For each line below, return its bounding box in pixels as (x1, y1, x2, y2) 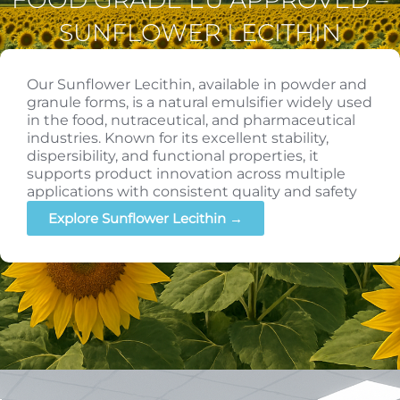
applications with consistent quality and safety (27, 182, 357, 200)
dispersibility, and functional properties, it (27, 146, 319, 164)
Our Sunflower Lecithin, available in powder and (27, 75, 367, 93)
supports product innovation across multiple (27, 164, 346, 182)
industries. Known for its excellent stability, (27, 129, 329, 146)
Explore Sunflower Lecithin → (48, 209, 243, 227)
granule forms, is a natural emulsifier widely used (27, 93, 372, 111)
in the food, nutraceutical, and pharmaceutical (27, 111, 355, 129)
